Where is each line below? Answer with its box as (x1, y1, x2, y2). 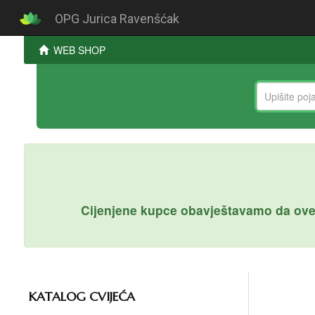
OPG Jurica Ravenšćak (54, 11, 179, 26)
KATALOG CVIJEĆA (28, 289, 135, 305)
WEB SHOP (53, 42, 105, 57)
